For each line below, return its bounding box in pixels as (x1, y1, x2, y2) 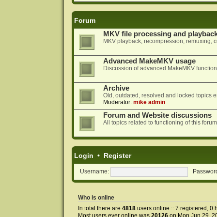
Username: (79, 168, 109, 175)
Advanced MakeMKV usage (103, 57, 196, 65)
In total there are (77, 205, 122, 212)
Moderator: (103, 99, 132, 106)
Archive (103, 84, 129, 93)
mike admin (133, 99, 165, 106)
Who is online (77, 195, 114, 201)
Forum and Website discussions (103, 111, 212, 120)
